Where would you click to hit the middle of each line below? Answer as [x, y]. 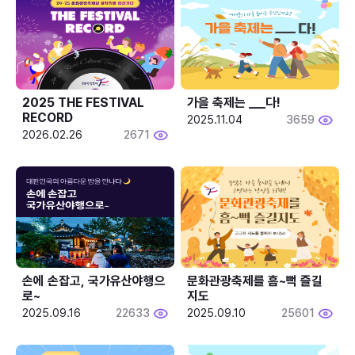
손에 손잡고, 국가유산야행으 [94, 281]
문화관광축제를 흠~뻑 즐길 [255, 281]
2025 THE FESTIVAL [83, 102]
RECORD [48, 117]
